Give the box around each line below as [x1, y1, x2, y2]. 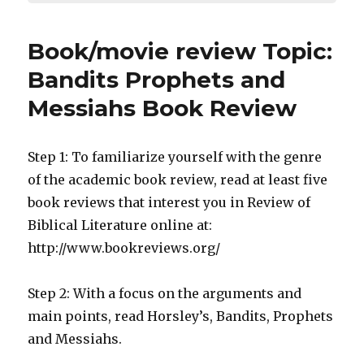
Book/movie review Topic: [28, 37, 333, 65]
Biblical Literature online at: [28, 217, 213, 233]
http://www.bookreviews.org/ [28, 240, 221, 256]
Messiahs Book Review [28, 94, 297, 122]
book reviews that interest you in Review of [28, 194, 311, 210]
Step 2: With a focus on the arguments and [28, 285, 302, 301]
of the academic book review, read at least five [28, 171, 328, 188]
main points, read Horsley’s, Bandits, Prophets [28, 308, 334, 324]
